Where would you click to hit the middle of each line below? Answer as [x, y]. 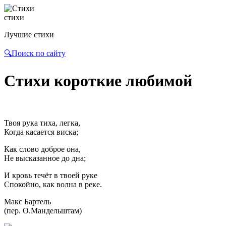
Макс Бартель [27, 201]
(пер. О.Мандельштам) [43, 210]
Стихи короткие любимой [98, 81]
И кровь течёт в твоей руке [51, 175]
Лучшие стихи [29, 35]
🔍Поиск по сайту [35, 53]
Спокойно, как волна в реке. [53, 184]
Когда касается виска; [41, 132]
